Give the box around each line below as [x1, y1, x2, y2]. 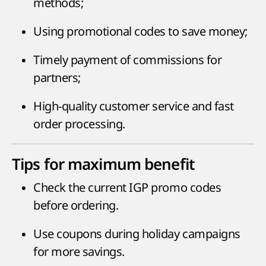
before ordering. [33, 197, 119, 214]
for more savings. [33, 243, 125, 260]
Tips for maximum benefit [12, 155, 195, 174]
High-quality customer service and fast [33, 98, 234, 115]
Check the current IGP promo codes [33, 179, 221, 196]
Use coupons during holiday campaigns [33, 226, 240, 242]
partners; [33, 69, 81, 86]
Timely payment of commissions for [33, 52, 222, 68]
